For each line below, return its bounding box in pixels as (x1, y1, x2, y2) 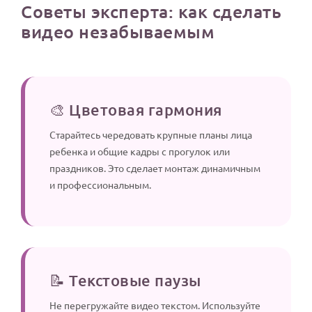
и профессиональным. (49, 178, 151, 192)
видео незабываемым (21, 20, 214, 43)
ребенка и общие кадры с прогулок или (49, 145, 230, 158)
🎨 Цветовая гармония (49, 100, 222, 120)
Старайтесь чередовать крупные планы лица (49, 128, 252, 141)
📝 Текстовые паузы (49, 271, 201, 290)
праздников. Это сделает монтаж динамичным (49, 162, 260, 175)
